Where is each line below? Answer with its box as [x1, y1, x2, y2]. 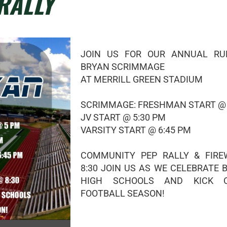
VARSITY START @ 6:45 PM [81, 125, 191, 135]
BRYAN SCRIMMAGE [81, 61, 165, 72]
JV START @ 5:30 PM [81, 112, 166, 123]
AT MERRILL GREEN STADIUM [81, 74, 203, 85]
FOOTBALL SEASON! [81, 188, 165, 199]
